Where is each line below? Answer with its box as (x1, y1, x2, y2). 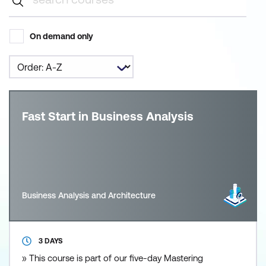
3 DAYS (39, 237, 63, 246)
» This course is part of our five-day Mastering (22, 253, 203, 264)
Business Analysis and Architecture (22, 191, 156, 201)
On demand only (30, 31, 93, 42)
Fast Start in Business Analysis (22, 109, 194, 123)
